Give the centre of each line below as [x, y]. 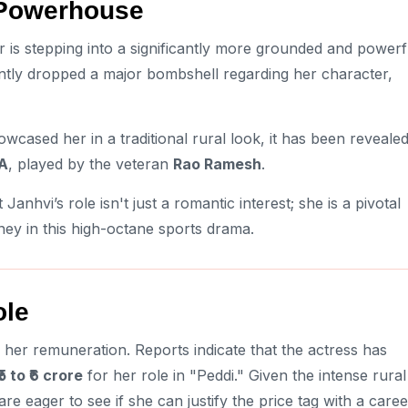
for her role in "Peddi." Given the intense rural [245, 376]
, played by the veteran [91, 163]
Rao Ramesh [217, 163]
